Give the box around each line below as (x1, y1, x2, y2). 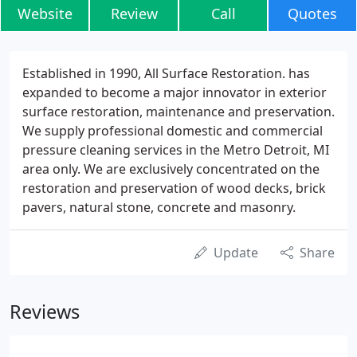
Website (17, 4, 73, 23)
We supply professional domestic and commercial (22, 122, 323, 139)
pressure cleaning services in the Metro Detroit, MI (22, 141, 329, 159)
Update (214, 244, 258, 261)
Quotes (288, 4, 337, 23)
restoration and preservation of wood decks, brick (22, 179, 326, 197)
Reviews (10, 299, 80, 324)
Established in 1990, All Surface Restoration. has (22, 65, 310, 82)
